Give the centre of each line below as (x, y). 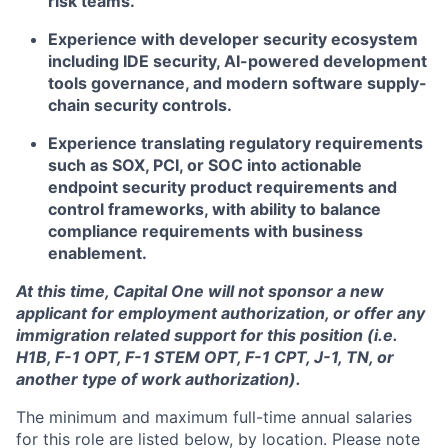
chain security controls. (140, 105)
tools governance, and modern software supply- (237, 83)
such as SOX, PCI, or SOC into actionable (205, 165)
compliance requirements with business (205, 231)
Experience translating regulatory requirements (235, 143)
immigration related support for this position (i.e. (206, 335)
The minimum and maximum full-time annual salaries (214, 417)
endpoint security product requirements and (222, 187)
